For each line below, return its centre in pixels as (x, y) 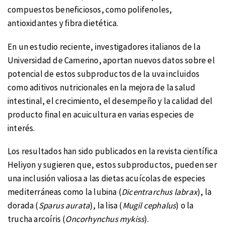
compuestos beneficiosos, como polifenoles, (90, 10)
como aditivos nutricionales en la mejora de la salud (102, 87)
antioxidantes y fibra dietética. (63, 23)
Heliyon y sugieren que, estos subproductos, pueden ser (112, 165)
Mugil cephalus (149, 206)
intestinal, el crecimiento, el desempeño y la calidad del (110, 101)
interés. (21, 128)
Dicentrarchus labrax (159, 192)
